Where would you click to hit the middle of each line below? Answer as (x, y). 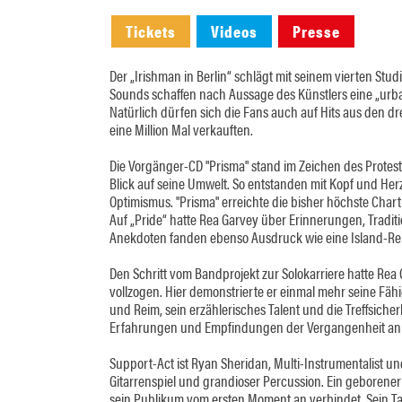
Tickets (151, 31)
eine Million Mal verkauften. (181, 129)
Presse (316, 31)
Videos (234, 31)
